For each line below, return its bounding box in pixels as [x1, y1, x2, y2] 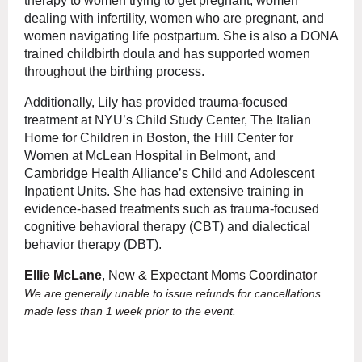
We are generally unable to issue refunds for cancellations [24, 287, 321, 301]
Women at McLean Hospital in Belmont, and [24, 149, 276, 163]
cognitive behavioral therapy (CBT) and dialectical [24, 220, 310, 234]
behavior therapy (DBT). [24, 238, 162, 252]
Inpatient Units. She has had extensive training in [24, 184, 304, 199]
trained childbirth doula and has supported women [24, 47, 310, 61]
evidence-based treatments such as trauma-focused [24, 202, 319, 217]
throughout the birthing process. [24, 65, 204, 79]
